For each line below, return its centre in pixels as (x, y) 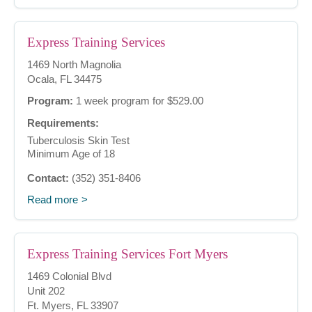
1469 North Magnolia (74, 65)
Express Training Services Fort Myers (127, 254)
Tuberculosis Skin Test (78, 141)
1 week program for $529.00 (138, 101)
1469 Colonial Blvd (69, 276)
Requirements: (63, 123)
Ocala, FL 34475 (64, 79)
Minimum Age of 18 (71, 154)
